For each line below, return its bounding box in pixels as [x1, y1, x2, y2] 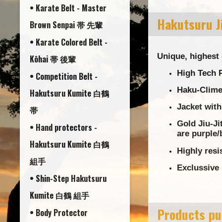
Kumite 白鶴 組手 [30, 189, 89, 201]
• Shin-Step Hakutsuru [30, 172, 107, 184]
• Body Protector [30, 206, 88, 219]
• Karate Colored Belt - [30, 36, 108, 48]
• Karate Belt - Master [30, 1, 107, 14]
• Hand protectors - [30, 121, 97, 133]
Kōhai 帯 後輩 [30, 53, 76, 65]
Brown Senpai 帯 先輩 [30, 18, 103, 31]
